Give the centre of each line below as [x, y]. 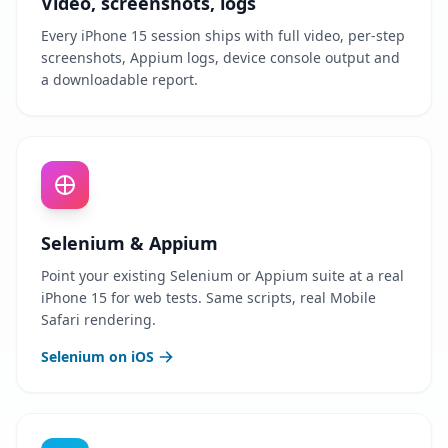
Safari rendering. [98, 319]
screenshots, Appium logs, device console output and [220, 57]
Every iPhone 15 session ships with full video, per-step [223, 35]
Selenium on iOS [97, 356]
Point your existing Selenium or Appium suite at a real [222, 275]
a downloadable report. [119, 79]
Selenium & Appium [129, 243]
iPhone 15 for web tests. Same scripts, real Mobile [208, 297]
